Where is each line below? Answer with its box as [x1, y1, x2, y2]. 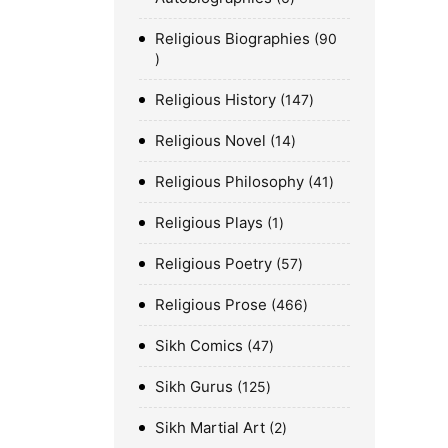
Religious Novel [155, 130, 266, 150]
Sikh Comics [155, 335, 243, 355]
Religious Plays [155, 212, 263, 232]
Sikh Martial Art [155, 417, 265, 437]
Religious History [155, 89, 276, 109]
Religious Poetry [155, 253, 272, 273]
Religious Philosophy [155, 171, 304, 191]
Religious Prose [155, 294, 267, 314]
